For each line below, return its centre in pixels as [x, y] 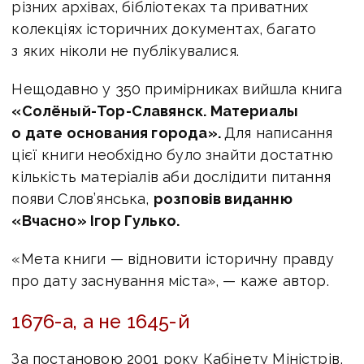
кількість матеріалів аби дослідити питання [171, 176]
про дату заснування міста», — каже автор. [170, 280]
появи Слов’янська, [82, 198]
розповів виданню [223, 198]
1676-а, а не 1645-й [101, 322]
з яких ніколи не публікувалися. [125, 50]
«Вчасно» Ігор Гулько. [96, 220]
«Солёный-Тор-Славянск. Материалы [155, 110]
